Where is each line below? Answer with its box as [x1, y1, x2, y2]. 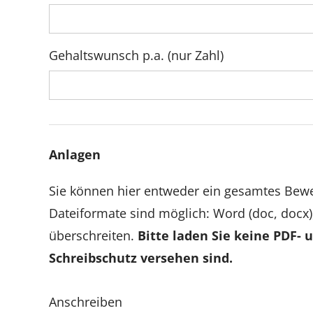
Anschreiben [49, 293, 122, 311]
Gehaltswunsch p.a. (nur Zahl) [49, 47, 224, 64]
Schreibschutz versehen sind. [49, 249, 233, 266]
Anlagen [49, 145, 101, 163]
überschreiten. [49, 226, 138, 244]
